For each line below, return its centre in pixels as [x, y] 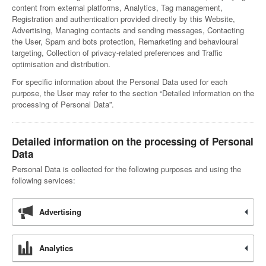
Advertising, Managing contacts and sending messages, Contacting [128, 30]
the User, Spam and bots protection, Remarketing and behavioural [125, 41]
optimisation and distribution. [61, 64]
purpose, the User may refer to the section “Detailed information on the [133, 93]
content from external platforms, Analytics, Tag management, [117, 7]
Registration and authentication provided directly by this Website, [123, 19]
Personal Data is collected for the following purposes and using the [126, 169]
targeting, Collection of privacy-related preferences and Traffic [117, 53]
